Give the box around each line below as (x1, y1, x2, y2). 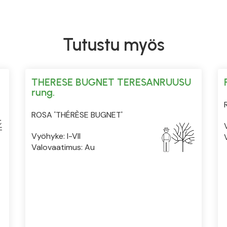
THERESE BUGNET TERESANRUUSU (31, 75, 191, 88)
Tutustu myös (62, 34, 165, 55)
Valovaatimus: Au (31, 141, 95, 153)
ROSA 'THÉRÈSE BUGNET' (31, 109, 123, 120)
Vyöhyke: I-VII (31, 130, 81, 141)
